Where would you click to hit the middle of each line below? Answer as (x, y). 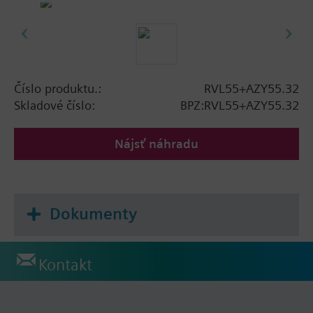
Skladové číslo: (54, 105)
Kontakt (65, 265)
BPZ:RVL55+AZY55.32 (240, 105)
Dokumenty (93, 213)
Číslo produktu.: (58, 88)
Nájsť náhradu (156, 143)
